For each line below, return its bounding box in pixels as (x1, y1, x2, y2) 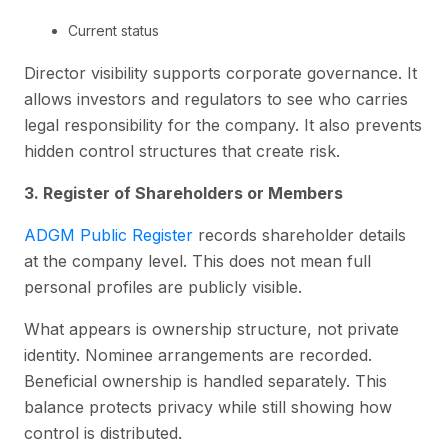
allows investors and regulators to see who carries (24, 88, 408, 109)
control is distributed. (24, 422, 182, 443)
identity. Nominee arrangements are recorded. (24, 344, 372, 365)
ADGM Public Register (24, 224, 193, 245)
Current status (68, 21, 159, 39)
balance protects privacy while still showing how (24, 396, 392, 417)
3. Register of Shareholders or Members (24, 182, 343, 203)
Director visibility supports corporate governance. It (24, 62, 417, 83)
